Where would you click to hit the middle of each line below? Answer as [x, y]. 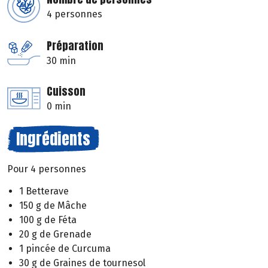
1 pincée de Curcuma [65, 248]
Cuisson [66, 92]
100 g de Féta [48, 220]
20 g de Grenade [55, 234]
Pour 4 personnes [47, 169]
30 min [61, 61]
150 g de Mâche [53, 205]
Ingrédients [53, 139]
